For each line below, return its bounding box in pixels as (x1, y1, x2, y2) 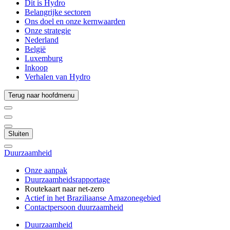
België (25, 45, 46, 53)
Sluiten (8, 130, 29, 138)
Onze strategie (25, 26, 71, 35)
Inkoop (25, 63, 48, 72)
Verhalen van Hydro (25, 72, 90, 81)
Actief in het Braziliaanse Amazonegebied (25, 194, 161, 202)
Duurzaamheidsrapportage (25, 175, 110, 184)
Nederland (25, 35, 59, 44)
